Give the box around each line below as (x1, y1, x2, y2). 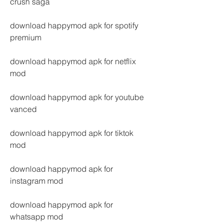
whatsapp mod (10, 212, 63, 222)
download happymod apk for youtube (10, 92, 144, 102)
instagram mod (10, 176, 63, 186)
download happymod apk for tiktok (10, 128, 133, 138)
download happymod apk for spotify (10, 20, 138, 30)
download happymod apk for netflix (10, 56, 136, 66)
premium (10, 32, 41, 42)
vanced (10, 104, 37, 114)
